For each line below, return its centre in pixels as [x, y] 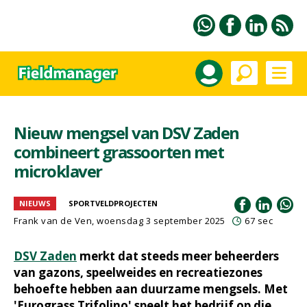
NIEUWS [35, 203]
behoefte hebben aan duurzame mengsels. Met [151, 289]
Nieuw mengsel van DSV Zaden [126, 133]
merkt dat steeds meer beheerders [178, 256]
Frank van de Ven [53, 221]
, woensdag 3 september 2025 [159, 221]
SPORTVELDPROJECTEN [113, 203]
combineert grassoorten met [119, 152]
